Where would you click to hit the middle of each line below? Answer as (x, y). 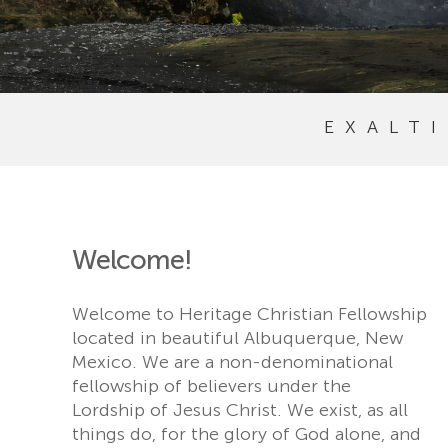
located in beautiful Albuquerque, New (237, 337)
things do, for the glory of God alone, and (246, 433)
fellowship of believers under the (211, 385)
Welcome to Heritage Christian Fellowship (249, 313)
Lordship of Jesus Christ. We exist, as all (240, 409)
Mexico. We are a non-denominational (232, 361)
